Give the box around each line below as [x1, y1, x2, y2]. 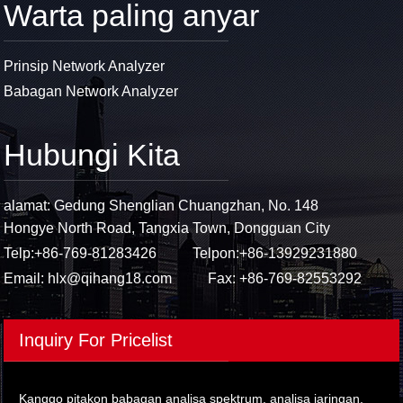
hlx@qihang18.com [48, 270, 173, 286]
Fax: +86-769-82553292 [208, 270, 363, 286]
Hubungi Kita [4, 137, 181, 172]
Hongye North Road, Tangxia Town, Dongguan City [4, 219, 331, 236]
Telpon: [193, 245, 240, 261]
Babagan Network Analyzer [4, 83, 179, 99]
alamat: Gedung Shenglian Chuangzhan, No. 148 [4, 197, 319, 213]
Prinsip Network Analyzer [4, 58, 166, 74]
